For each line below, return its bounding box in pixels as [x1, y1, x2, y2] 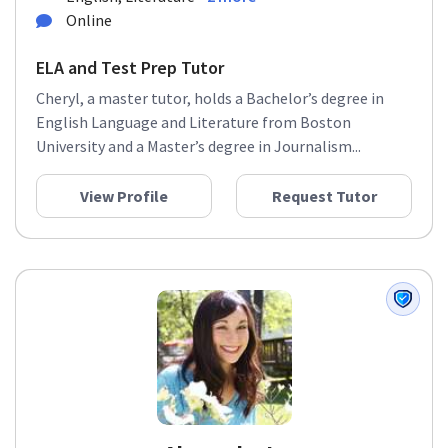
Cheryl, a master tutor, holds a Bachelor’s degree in [36, 88, 384, 108]
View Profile [80, 186, 168, 206]
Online [66, 10, 112, 30]
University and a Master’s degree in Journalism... [36, 136, 361, 156]
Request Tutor [271, 186, 377, 206]
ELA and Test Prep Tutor [36, 56, 224, 79]
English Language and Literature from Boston [36, 112, 351, 132]
